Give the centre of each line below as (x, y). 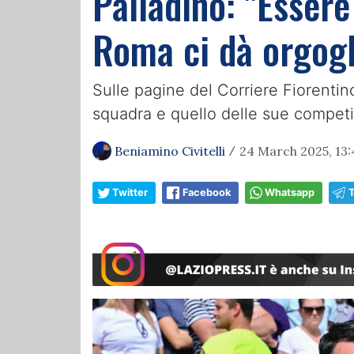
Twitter (130, 192)
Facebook (207, 192)
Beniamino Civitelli (170, 151)
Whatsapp (290, 192)
